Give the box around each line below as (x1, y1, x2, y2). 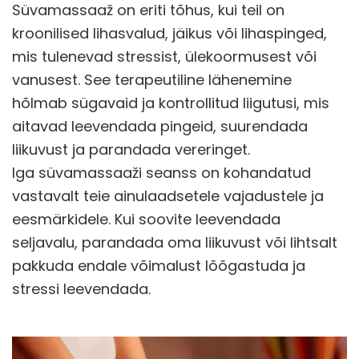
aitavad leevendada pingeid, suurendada (12, 116, 308, 137)
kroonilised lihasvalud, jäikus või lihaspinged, (12, 23, 327, 44)
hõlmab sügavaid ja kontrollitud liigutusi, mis (12, 93, 329, 114)
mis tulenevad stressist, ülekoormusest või (12, 46, 317, 67)
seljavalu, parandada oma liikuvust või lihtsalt (12, 232, 337, 253)
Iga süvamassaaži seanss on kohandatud (12, 163, 311, 184)
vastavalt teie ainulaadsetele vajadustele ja (12, 186, 324, 207)
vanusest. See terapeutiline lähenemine (12, 70, 292, 91)
